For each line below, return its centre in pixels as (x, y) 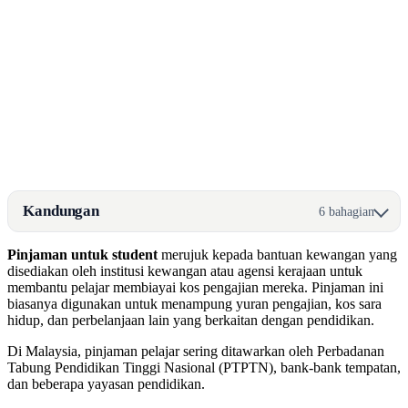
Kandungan (61, 211)
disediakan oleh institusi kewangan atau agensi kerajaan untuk (185, 271)
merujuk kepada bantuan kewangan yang (277, 255)
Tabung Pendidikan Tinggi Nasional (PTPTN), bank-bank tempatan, (204, 367)
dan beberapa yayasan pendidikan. (106, 384)
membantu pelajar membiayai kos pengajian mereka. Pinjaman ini (195, 287)
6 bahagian (347, 211)
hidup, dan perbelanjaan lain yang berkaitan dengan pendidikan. (191, 320)
